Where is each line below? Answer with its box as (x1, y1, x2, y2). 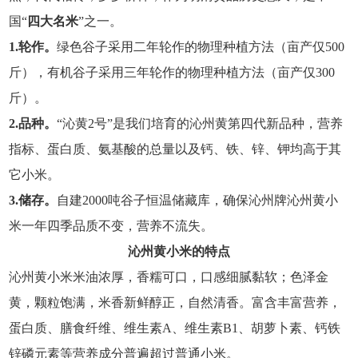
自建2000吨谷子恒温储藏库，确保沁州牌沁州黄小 (57, 193, 339, 208)
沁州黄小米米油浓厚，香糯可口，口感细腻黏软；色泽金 (9, 270, 329, 284)
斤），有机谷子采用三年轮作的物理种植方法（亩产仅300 (9, 66, 336, 80)
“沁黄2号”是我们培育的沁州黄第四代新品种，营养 (57, 117, 344, 131)
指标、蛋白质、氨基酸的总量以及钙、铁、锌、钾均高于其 (9, 142, 342, 157)
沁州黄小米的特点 (128, 245, 230, 259)
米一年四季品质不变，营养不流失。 (9, 219, 214, 233)
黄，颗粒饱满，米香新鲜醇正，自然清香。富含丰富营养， (9, 296, 342, 310)
